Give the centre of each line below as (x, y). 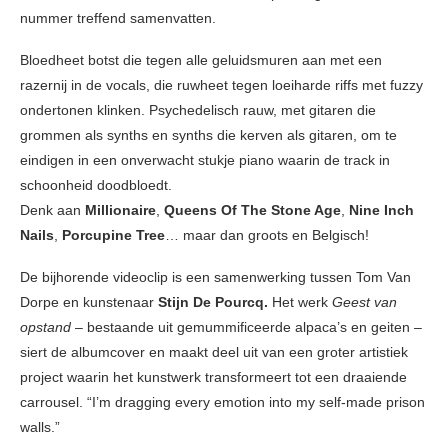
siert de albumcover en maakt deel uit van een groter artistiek (214, 352)
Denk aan (52, 210)
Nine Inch (381, 210)
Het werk (300, 302)
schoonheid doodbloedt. (96, 185)
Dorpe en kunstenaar (89, 302)
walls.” (40, 427)
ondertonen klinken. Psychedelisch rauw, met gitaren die (198, 110)
